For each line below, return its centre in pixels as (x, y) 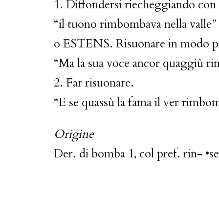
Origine (74, 134)
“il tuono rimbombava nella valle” (135, 24)
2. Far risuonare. (94, 83)
